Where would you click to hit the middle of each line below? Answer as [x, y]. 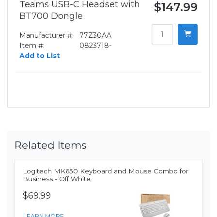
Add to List [40, 56]
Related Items [51, 145]
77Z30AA [95, 36]
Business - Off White [57, 179]
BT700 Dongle [51, 16]
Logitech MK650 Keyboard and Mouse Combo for [106, 171]
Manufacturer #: [46, 36]
